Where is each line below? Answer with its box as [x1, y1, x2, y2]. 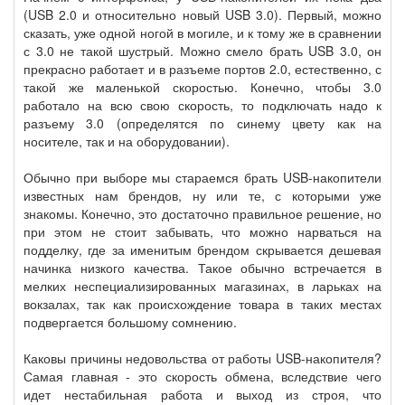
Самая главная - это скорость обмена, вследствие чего [24, 367, 381, 386]
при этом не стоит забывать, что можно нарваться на [24, 222, 381, 241]
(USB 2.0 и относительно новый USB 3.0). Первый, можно [24, 5, 381, 24]
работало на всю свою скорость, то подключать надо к [24, 96, 381, 115]
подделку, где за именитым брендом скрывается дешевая [24, 240, 381, 259]
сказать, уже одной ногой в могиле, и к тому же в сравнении [24, 24, 381, 42]
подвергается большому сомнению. [24, 313, 237, 332]
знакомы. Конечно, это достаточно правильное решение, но [24, 204, 381, 223]
